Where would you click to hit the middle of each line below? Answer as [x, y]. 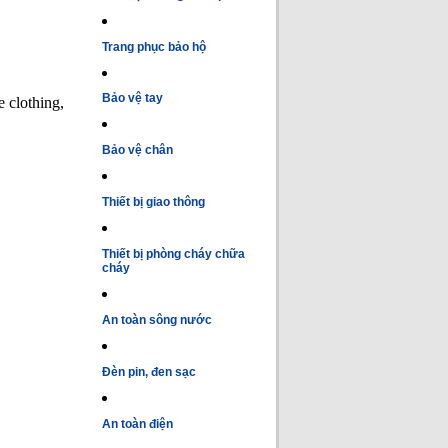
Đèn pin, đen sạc [149, 372]
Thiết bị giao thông [153, 202]
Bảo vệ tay [132, 98]
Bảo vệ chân [137, 150]
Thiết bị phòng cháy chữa [173, 254]
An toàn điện [137, 423]
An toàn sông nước [157, 320]
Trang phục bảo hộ [154, 46]
